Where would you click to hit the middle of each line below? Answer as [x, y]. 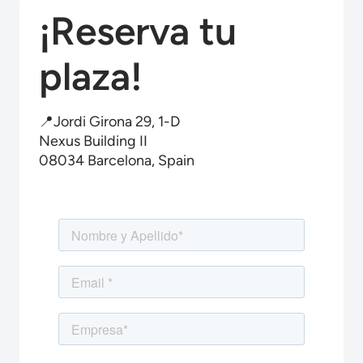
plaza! [91, 77]
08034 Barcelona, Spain [117, 161]
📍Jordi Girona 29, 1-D [109, 122]
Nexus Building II [93, 141]
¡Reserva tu [138, 31]
